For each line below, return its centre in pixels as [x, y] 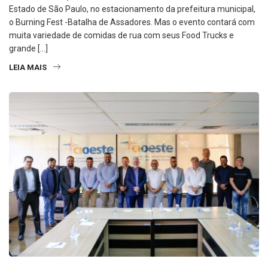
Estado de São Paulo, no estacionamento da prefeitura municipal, [132, 9]
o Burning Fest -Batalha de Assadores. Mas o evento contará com [132, 22]
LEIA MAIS [28, 67]
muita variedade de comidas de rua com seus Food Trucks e [121, 35]
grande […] [28, 48]
